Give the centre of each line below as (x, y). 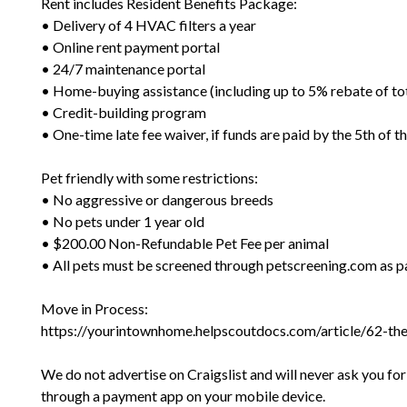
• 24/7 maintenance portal (123, 69)
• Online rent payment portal (130, 47)
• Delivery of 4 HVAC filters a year (149, 25)
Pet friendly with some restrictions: (149, 178)
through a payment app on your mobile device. (183, 396)
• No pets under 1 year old (123, 221)
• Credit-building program (124, 112)
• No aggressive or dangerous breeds (157, 199)
